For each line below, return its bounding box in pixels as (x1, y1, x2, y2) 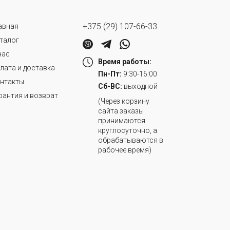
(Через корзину (98, 97, 149, 106)
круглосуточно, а (98, 126, 157, 135)
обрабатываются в (98, 136, 163, 145)
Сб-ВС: (98, 82, 122, 91)
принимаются (98, 117, 145, 125)
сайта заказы (98, 107, 144, 116)
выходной (122, 82, 158, 91)
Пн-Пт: (98, 70, 122, 79)
